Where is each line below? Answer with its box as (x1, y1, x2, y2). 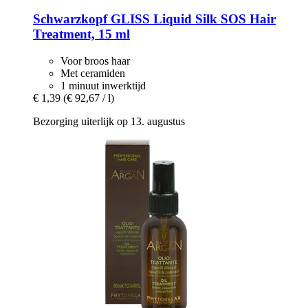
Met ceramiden (60, 67, 125, 79)
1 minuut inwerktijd (60, 79, 146, 91)
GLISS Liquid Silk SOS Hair (107, 12, 276, 27)
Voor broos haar (60, 54, 130, 67)
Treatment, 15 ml (33, 27, 130, 42)
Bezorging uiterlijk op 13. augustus (33, 115, 185, 127)
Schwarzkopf (33, 12, 107, 27)
